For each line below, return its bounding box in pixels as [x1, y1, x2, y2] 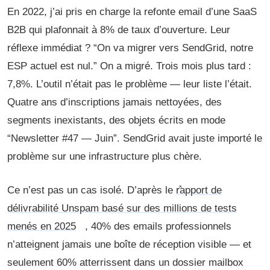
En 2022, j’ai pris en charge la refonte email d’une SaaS [7, 6, 257, 17]
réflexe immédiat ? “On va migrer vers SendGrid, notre [7, 42, 253, 54]
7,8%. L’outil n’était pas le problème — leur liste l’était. [7, 78, 252, 90]
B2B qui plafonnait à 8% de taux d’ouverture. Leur [7, 24, 230, 36]
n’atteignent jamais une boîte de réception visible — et [7, 239, 251, 250]
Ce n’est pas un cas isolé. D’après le [7, 184, 176, 196]
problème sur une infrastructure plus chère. [7, 151, 202, 162]
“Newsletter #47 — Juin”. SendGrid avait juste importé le [7, 133, 262, 144]
